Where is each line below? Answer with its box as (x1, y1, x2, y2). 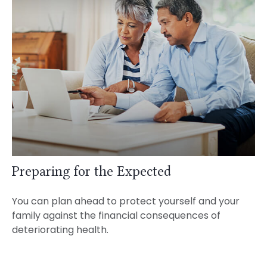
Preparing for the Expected (11, 163, 171, 180)
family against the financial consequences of (11, 209, 221, 223)
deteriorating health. (11, 223, 108, 237)
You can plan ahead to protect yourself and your (11, 194, 240, 209)
